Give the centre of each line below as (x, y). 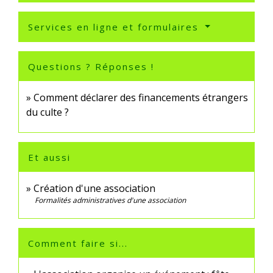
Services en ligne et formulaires (115, 27)
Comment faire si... (78, 243)
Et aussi (49, 157)
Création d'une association (94, 188)
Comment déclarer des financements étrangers (141, 97)
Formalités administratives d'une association (110, 200)
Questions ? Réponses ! (91, 66)
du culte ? (48, 112)
